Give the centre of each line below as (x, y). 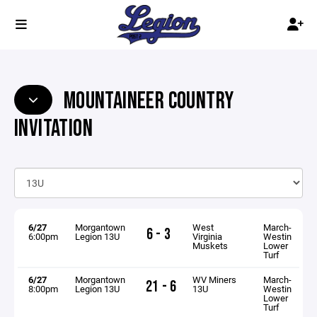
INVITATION (54, 128)
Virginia (208, 236)
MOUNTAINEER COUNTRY (147, 101)
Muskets (211, 245)
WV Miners (215, 279)
